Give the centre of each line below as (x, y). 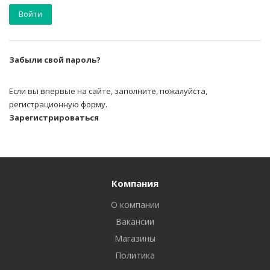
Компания (135, 183)
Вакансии (135, 221)
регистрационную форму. (58, 104)
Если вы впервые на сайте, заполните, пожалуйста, (108, 91)
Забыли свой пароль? (55, 60)
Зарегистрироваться (54, 118)
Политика (135, 255)
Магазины (135, 238)
